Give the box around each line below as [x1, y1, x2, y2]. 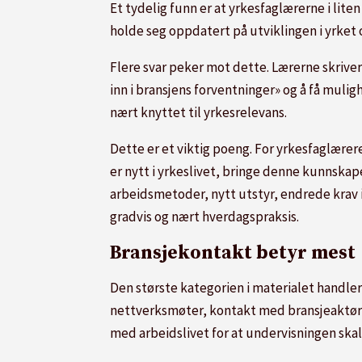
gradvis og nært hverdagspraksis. [110, 207, 299, 225]
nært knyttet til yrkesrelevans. [110, 103, 287, 121]
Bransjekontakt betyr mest [110, 242, 360, 266]
